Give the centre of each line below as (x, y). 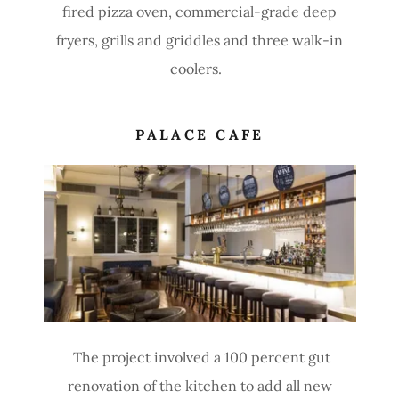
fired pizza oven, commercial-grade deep (199, 12)
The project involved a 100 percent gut (199, 357)
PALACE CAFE (200, 134)
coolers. (199, 69)
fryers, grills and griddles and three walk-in (199, 40)
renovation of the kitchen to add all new (199, 386)
